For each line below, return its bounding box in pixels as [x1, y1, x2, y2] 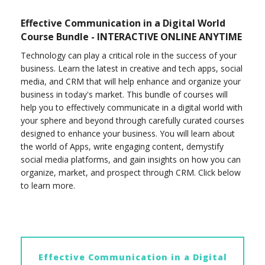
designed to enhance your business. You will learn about [21, 128, 235, 140]
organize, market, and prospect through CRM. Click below [21, 167, 241, 179]
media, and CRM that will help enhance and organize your [21, 76, 241, 88]
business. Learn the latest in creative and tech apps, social [21, 63, 243, 75]
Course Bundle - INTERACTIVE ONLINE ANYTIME [21, 30, 242, 44]
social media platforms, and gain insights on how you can [21, 154, 241, 166]
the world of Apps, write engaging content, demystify [21, 141, 224, 153]
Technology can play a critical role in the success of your [21, 50, 237, 62]
